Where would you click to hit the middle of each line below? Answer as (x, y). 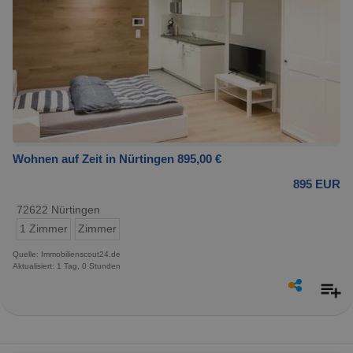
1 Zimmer (44, 229)
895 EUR (317, 184)
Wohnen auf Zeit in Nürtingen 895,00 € (117, 158)
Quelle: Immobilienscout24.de (67, 254)
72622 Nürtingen (58, 210)
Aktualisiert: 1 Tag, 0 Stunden (67, 266)
